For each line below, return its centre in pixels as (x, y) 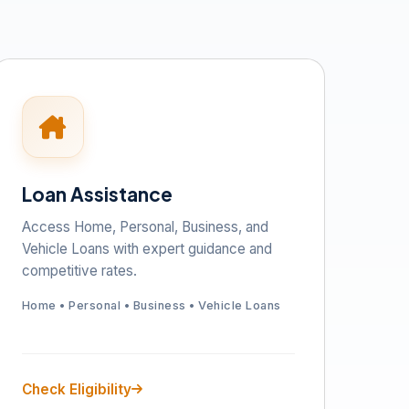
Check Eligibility (76, 389)
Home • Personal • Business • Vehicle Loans (151, 305)
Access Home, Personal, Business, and (145, 227)
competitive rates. (79, 271)
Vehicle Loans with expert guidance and (147, 249)
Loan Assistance (97, 194)
